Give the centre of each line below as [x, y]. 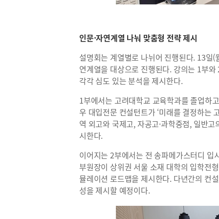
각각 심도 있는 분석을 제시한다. [131, 81]
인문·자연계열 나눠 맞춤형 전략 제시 [138, 38]
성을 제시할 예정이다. [115, 190]
